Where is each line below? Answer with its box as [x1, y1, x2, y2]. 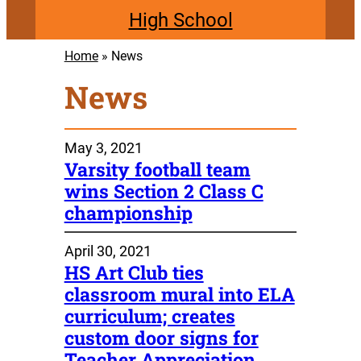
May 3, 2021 [64, 139, 143, 156]
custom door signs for [64, 325, 259, 350]
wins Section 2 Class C [64, 178, 263, 203]
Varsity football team [64, 156, 251, 181]
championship [64, 200, 193, 225]
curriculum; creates [64, 303, 235, 328]
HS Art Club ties [64, 259, 204, 284]
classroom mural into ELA [64, 281, 295, 306]
